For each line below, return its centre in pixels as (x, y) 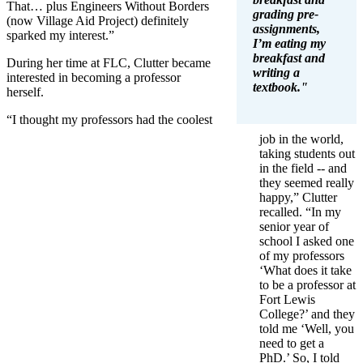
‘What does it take (305, 270)
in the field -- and (303, 168)
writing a (276, 72)
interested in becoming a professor (94, 77)
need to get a (292, 343)
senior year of (294, 226)
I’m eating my (289, 43)
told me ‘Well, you (307, 328)
